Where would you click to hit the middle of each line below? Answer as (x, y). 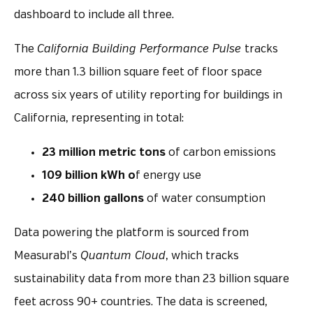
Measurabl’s (47, 256)
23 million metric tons (104, 152)
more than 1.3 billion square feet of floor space (138, 72)
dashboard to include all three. (94, 15)
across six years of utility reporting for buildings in (148, 95)
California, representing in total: (99, 118)
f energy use (168, 175)
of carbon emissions (221, 152)
